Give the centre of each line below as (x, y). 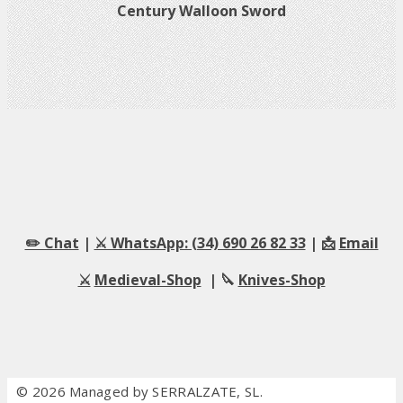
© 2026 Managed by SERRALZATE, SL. (139, 392)
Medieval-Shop (148, 280)
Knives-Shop (282, 280)
